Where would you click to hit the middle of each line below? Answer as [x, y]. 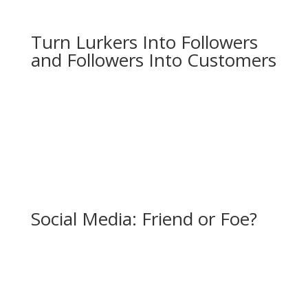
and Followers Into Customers [153, 59]
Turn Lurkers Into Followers [144, 42]
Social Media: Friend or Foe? [144, 218]
